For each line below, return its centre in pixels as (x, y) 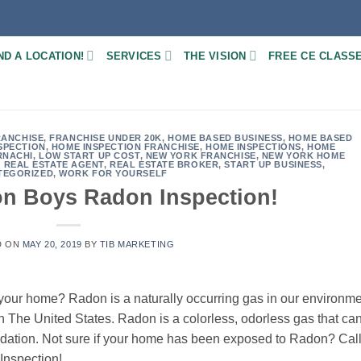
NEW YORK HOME (303, 156)
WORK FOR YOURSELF (113, 173)
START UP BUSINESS (273, 164)
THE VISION (215, 56)
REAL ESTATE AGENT (54, 164)
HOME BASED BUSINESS (225, 138)
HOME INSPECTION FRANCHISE (125, 147)
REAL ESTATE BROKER (164, 164)
